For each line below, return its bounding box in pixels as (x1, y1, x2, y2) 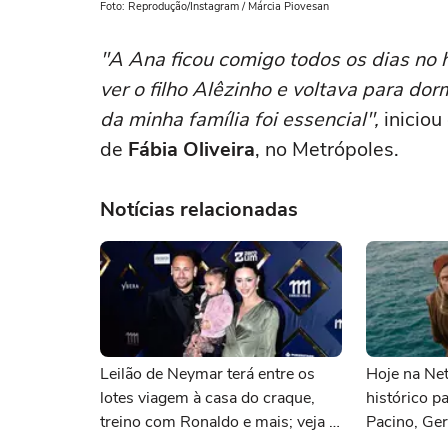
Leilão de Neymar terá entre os (100, 363, 315, 385)
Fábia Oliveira (128, 136, 255, 163)
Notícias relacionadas (100, 196, 298, 223)
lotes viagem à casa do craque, (100, 387, 315, 409)
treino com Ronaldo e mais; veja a (100, 411, 337, 433)
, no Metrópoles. (255, 136, 399, 163)
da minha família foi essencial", (100, 106, 379, 133)
